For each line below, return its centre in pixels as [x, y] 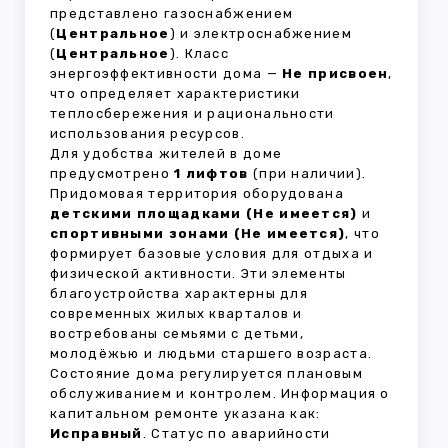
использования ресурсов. [147, 134]
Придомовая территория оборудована [197, 194]
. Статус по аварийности [236, 434]
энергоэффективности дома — [166, 74]
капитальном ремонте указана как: [185, 414]
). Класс [199, 54]
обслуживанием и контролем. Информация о [220, 394]
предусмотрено [112, 174]
